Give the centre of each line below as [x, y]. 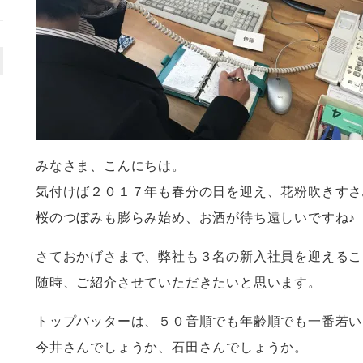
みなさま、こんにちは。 [111, 166]
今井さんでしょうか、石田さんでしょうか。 [172, 347]
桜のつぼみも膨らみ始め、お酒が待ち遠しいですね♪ [196, 218]
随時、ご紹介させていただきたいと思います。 [179, 282]
